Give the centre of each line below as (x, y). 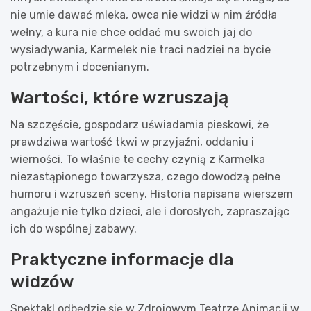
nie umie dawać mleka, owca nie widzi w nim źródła (144, 15)
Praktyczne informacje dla (122, 259)
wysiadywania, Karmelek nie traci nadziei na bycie (141, 49)
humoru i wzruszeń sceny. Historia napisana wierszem (152, 194)
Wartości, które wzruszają (119, 97)
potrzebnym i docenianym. (80, 67)
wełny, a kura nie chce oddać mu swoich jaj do (131, 32)
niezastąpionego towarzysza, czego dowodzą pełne (145, 176)
